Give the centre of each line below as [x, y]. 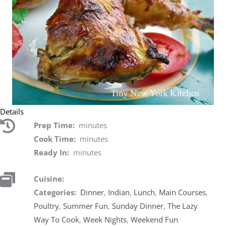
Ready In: [54, 152]
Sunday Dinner [138, 206]
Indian [119, 192]
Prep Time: [56, 125]
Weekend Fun [155, 220]
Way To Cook [57, 220]
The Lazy [183, 206]
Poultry [47, 206]
